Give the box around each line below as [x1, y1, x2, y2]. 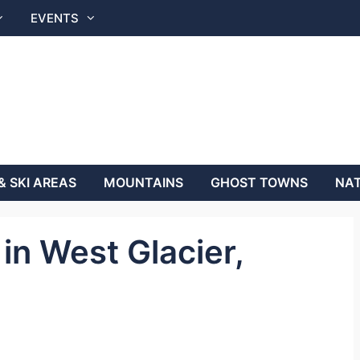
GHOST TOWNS [211, 174, 308, 190]
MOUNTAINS [104, 174, 183, 190]
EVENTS [31, 10, 79, 26]
